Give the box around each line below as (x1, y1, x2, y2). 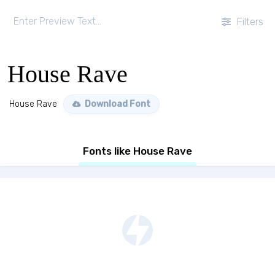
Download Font (83, 99, 150, 109)
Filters (234, 15, 263, 28)
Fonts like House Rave (83, 145, 192, 157)
